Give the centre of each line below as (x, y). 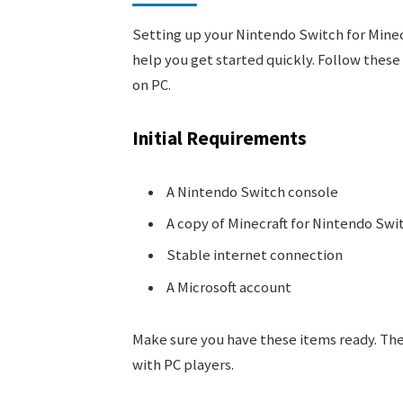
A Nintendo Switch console (252, 192)
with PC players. (183, 364)
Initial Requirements (219, 138)
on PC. (151, 85)
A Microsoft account (228, 287)
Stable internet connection (254, 255)
